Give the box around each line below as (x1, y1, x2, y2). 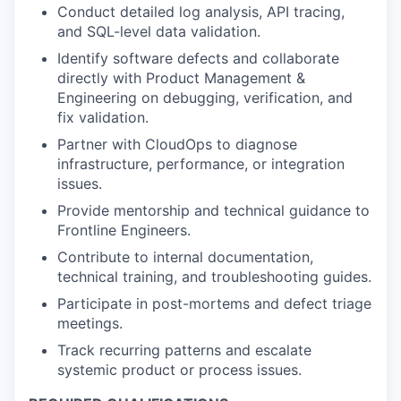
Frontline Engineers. (57, 221, 191, 239)
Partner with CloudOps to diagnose (57, 135, 297, 153)
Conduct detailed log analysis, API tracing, (57, 3, 345, 21)
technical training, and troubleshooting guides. (57, 268, 371, 286)
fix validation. (57, 108, 149, 126)
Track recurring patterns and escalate (57, 341, 311, 359)
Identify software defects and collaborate (57, 49, 339, 67)
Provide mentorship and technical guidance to (57, 201, 370, 219)
